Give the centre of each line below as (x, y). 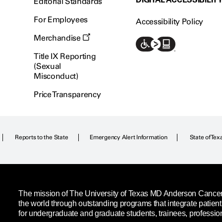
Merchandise (58, 38)
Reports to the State (42, 138)
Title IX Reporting (65, 56)
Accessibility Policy (169, 22)
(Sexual (47, 66)
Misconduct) (56, 76)
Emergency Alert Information (128, 138)
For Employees (61, 20)
